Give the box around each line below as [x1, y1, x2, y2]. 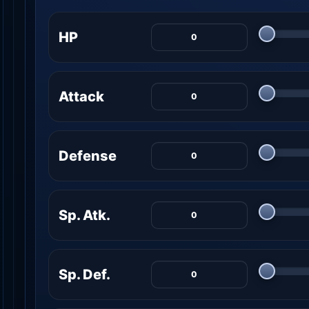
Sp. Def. [59, 266, 110, 283]
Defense [59, 147, 117, 164]
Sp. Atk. [59, 206, 110, 223]
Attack [59, 88, 104, 105]
